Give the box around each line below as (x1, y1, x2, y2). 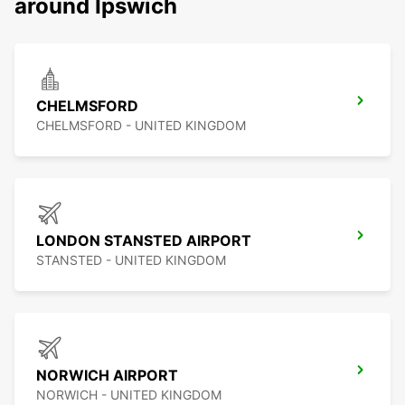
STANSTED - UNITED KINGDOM (36, 252, 226, 268)
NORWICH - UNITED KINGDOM (36, 387, 221, 403)
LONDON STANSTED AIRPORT (36, 231, 251, 250)
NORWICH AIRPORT (36, 366, 178, 385)
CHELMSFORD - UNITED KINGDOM (36, 118, 246, 134)
